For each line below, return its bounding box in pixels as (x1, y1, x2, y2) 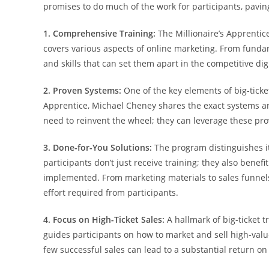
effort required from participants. (43, 187, 178, 198)
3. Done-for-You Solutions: (43, 142, 152, 153)
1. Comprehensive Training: (43, 28, 156, 39)
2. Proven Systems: (43, 85, 121, 96)
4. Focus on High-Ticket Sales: (43, 214, 165, 225)
